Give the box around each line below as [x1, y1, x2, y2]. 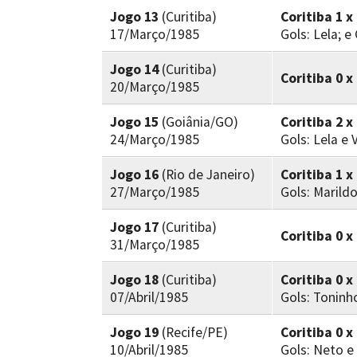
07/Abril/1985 [110, 288, 188, 306]
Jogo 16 [110, 166, 159, 183]
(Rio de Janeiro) [159, 166, 255, 183]
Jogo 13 [110, 8, 159, 25]
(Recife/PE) [159, 324, 228, 341]
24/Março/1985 [110, 131, 199, 148]
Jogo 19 [110, 324, 159, 341]
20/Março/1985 [110, 78, 199, 96]
